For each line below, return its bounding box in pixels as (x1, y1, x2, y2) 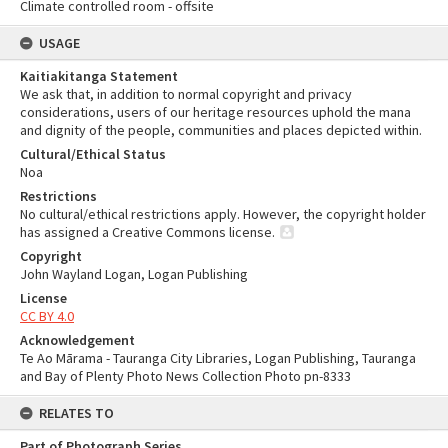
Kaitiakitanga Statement (20, 67, 178, 85)
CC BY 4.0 (20, 307, 74, 325)
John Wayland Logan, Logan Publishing (20, 265, 248, 283)
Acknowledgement (20, 331, 135, 349)
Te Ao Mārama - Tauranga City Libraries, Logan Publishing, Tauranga (20, 349, 416, 367)
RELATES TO (39, 404, 114, 422)
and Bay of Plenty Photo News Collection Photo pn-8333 (20, 367, 351, 385)
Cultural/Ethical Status (20, 145, 166, 163)
